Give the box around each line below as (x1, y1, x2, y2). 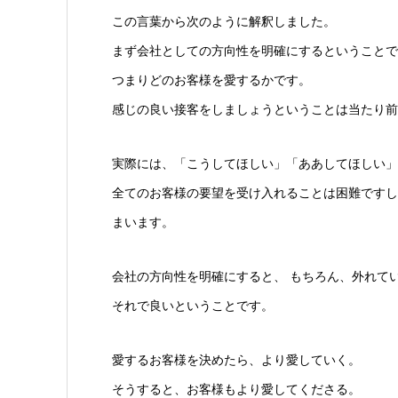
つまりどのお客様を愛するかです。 (111, 71, 311, 88)
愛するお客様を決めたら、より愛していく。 (111, 351, 361, 368)
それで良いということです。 (111, 297, 274, 314)
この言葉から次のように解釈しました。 (111, 12, 336, 29)
